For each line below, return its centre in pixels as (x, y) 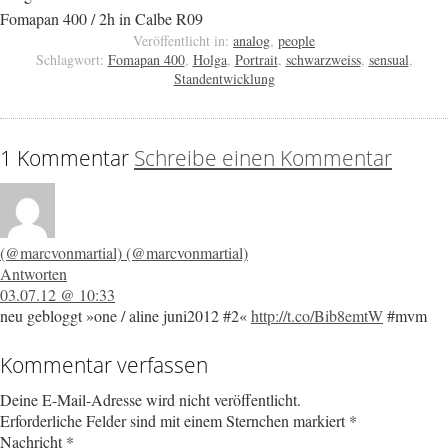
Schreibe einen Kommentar (263, 158)
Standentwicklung (224, 78)
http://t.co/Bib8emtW (317, 315)
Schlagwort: (69, 59)
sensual (388, 59)
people (296, 40)
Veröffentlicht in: (181, 40)
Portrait (256, 59)
